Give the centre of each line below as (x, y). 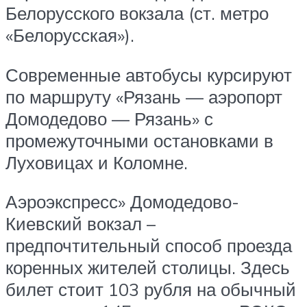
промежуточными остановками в (139, 140)
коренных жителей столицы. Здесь (148, 268)
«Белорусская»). (70, 35)
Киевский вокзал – (81, 224)
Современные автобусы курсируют (149, 74)
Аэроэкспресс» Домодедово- (122, 202)
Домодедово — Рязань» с (109, 118)
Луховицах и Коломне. (97, 162)
